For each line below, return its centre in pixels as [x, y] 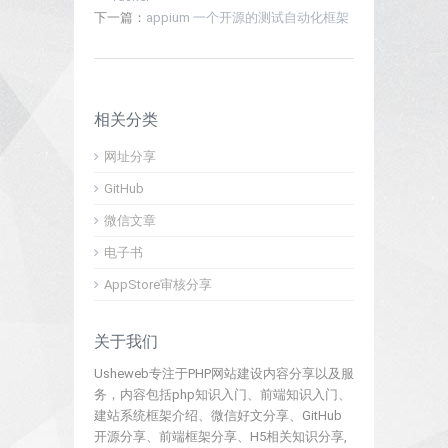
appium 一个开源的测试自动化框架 [247, 17]
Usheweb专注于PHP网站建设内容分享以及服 [224, 373]
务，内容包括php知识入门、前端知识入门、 [222, 394]
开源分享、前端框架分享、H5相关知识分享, [220, 436]
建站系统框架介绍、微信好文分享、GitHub [218, 415]
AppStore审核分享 [158, 284]
